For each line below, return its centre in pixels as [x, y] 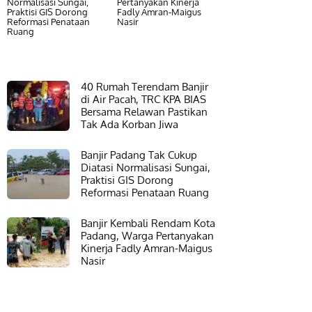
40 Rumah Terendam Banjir [145, 87]
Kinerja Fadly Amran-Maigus [147, 248]
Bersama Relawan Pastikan [144, 112]
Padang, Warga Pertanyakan [147, 236]
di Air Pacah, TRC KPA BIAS [143, 99]
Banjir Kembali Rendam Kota [148, 223]
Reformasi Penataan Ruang [145, 193]
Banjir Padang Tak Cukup [139, 155]
